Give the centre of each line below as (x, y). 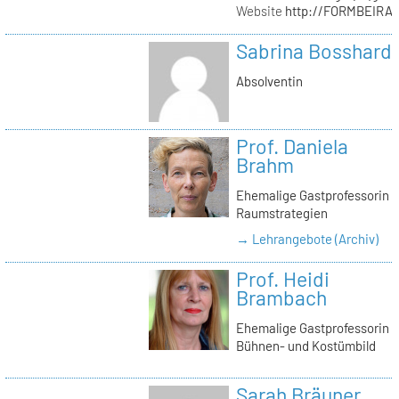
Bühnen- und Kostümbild (305, 345)
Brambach (281, 298)
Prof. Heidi (282, 279)
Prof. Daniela (292, 146)
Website (259, 10)
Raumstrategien (281, 212)
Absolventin (269, 81)
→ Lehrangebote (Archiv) (307, 238)
